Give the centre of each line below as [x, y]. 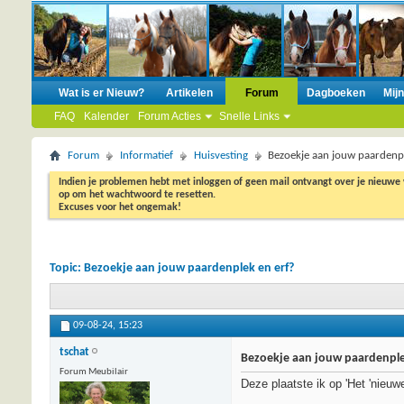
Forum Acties [170, 116]
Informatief [147, 156]
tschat [74, 353]
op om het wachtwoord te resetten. [137, 195]
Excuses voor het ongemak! [120, 207]
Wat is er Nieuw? [101, 93]
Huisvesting [221, 156]
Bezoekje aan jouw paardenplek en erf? [189, 268]
